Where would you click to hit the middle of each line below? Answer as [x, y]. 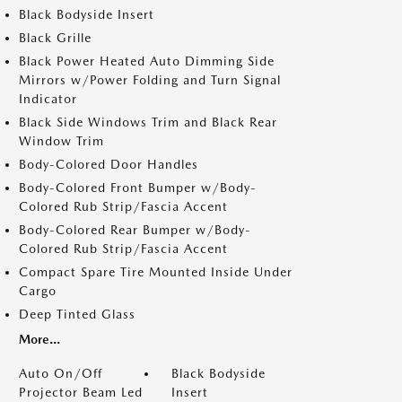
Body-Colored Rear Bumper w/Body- [135, 230]
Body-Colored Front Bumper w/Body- [138, 188]
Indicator [48, 99]
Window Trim [61, 141]
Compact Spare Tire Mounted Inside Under [156, 272]
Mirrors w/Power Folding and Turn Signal [150, 80]
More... [39, 339]
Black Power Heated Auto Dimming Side [147, 61]
